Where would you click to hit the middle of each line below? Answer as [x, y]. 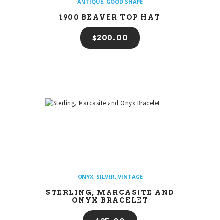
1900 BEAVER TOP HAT [110, 17]
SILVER [105, 177]
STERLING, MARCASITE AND [110, 192]
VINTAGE [130, 177]
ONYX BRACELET [110, 200]
